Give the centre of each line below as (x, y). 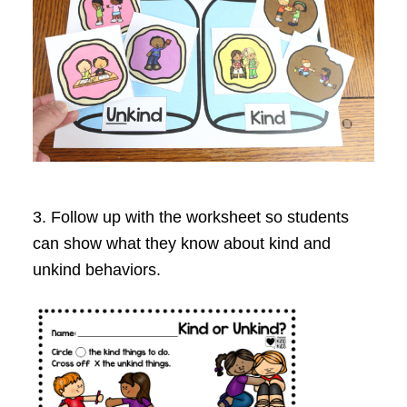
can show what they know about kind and (181, 243)
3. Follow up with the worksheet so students (190, 217)
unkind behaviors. (96, 269)
